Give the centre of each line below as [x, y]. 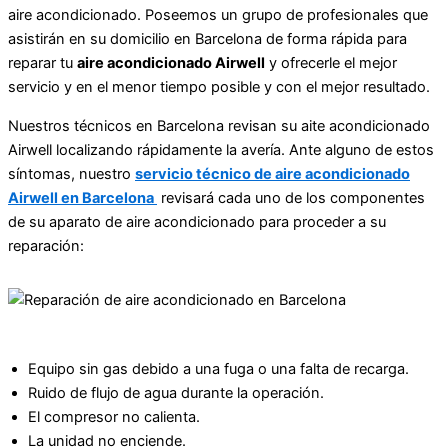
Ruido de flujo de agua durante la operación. [176, 392]
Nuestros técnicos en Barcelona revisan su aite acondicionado [219, 126]
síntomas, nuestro [71, 174]
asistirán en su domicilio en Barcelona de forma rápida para [207, 39]
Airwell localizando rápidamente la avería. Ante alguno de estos [221, 150]
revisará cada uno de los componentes [291, 198]
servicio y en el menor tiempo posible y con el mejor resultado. [219, 87]
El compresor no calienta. [114, 416]
